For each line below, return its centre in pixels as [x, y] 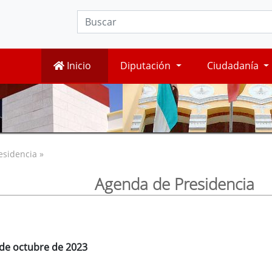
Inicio [78, 66]
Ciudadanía [234, 66]
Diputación [147, 66]
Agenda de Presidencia [174, 184]
